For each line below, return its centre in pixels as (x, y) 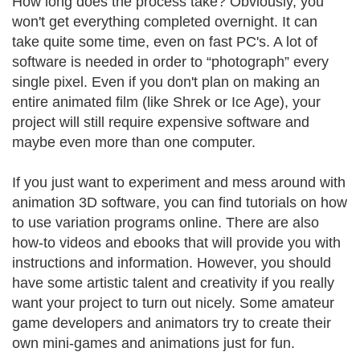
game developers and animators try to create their (172, 323)
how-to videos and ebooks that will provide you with (176, 243)
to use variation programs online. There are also (166, 223)
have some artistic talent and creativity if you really (173, 283)
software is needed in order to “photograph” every (170, 62)
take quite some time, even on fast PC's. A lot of (165, 42)
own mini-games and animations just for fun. (153, 343)
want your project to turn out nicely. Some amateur (173, 303)
